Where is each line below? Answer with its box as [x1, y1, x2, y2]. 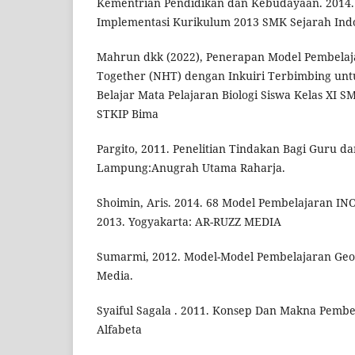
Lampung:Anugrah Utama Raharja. [97, 160, 285, 176]
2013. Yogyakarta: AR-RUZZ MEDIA [97, 214, 281, 230]
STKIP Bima [97, 106, 158, 122]
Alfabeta [97, 322, 142, 338]
